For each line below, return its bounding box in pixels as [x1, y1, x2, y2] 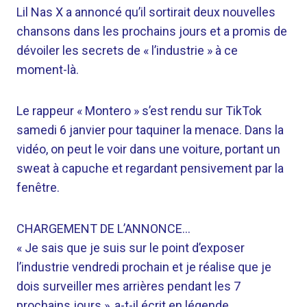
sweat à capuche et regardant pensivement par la [16, 161, 284, 175]
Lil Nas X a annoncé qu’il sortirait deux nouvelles [16, 5, 275, 19]
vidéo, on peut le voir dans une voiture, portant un [16, 142, 280, 156]
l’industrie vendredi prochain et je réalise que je [16, 260, 271, 274]
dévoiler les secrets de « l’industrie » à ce [16, 43, 238, 58]
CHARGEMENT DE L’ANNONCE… [16, 221, 191, 236]
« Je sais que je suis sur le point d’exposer [16, 241, 245, 255]
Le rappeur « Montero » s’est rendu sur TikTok [16, 103, 262, 118]
